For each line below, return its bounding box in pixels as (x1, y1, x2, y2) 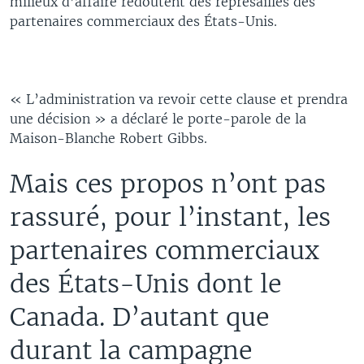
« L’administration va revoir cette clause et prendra (10, 91, 348, 107)
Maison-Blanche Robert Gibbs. (10, 130, 207, 146)
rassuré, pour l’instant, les (10, 201, 331, 232)
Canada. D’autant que (10, 301, 269, 332)
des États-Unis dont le (10, 268, 281, 299)
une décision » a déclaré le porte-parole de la (10, 110, 306, 127)
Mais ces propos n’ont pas (10, 168, 326, 199)
